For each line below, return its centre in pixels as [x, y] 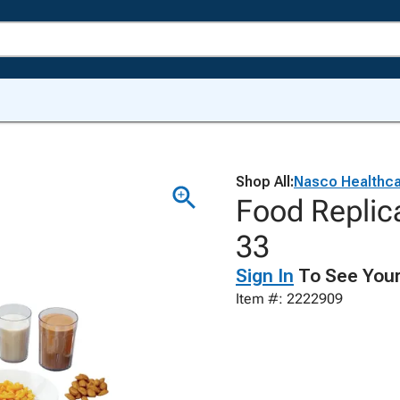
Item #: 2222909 [289, 299]
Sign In [265, 276]
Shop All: [265, 182]
